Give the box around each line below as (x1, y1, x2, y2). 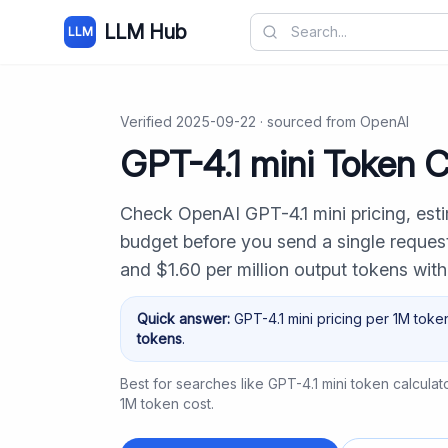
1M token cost (120, 395, 211, 412)
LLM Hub (104, 20, 187, 44)
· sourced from (256, 113, 360, 130)
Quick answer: (137, 310, 230, 327)
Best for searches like (120, 375, 264, 392)
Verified (120, 113, 176, 130)
